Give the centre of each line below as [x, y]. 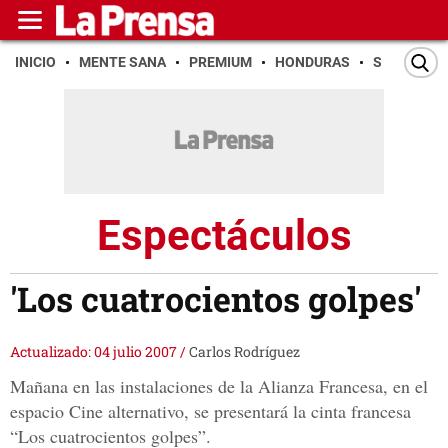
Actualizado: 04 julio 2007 [95, 352]
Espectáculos [224, 235]
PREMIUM [220, 62]
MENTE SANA [122, 62]
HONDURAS [312, 62]
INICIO [35, 62]
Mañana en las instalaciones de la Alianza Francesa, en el [219, 386]
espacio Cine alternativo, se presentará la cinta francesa [210, 411]
